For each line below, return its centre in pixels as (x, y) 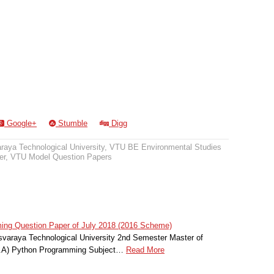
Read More (145, 250)
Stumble (72, 123)
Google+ (20, 123)
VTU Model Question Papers (61, 157)
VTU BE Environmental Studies (165, 147)
